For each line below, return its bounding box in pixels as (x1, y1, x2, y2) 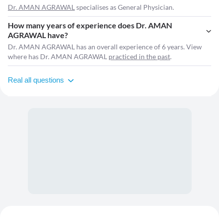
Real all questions (8, 76, 64, 85)
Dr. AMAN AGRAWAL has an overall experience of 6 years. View (8, 43, 202, 51)
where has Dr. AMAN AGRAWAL (8, 52, 109, 61)
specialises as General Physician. (75, 3, 174, 12)
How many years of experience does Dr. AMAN (8, 21, 172, 30)
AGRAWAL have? (8, 30, 68, 40)
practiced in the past (109, 52, 170, 61)
